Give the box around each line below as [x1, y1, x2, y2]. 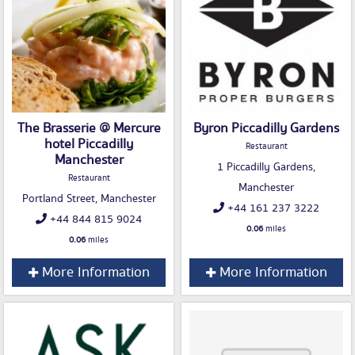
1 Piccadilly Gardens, [217, 159, 315, 176]
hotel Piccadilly [44, 135, 133, 155]
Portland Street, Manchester [21, 191, 156, 208]
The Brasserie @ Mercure [17, 119, 161, 139]
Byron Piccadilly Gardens [193, 119, 339, 139]
